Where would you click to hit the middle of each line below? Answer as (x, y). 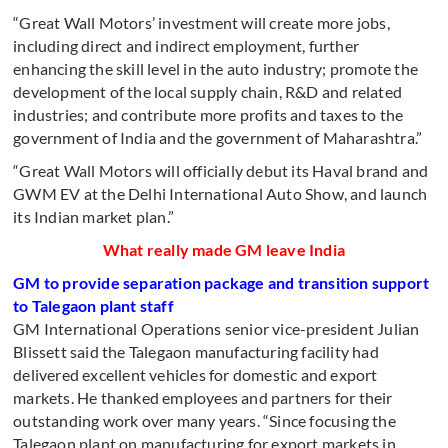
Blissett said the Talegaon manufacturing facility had (196, 351)
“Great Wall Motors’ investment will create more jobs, (201, 22)
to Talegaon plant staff (93, 305)
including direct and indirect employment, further (186, 45)
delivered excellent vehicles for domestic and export (195, 374)
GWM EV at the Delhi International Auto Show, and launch (220, 193)
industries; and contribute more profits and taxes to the (208, 114)
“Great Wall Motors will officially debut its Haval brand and (221, 170)
